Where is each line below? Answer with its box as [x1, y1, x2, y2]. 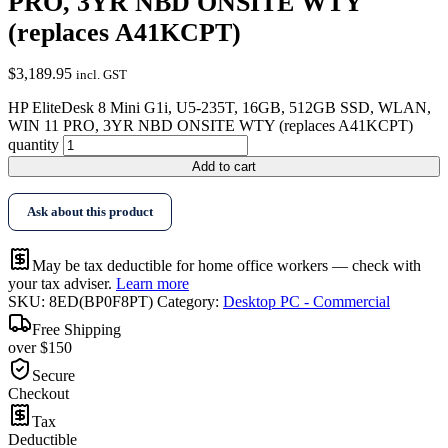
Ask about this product [27, 204, 153, 220]
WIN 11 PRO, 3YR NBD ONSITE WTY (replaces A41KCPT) [8, 117, 413, 135]
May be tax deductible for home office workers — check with [32, 257, 421, 275]
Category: [157, 293, 223, 311]
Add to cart [192, 159, 256, 175]
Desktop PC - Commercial [223, 293, 390, 311]
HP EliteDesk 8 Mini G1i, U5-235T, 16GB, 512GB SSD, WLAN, [8, 99, 431, 117]
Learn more [116, 275, 189, 293]
